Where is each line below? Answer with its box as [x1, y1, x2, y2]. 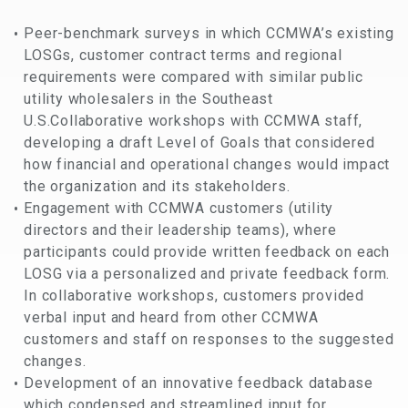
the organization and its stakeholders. [24, 177, 291, 195]
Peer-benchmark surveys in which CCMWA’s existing [24, 24, 394, 42]
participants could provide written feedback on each [24, 242, 390, 260]
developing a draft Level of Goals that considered [24, 133, 375, 151]
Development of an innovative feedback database [24, 373, 373, 392]
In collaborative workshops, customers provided [24, 286, 364, 304]
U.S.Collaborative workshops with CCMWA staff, [24, 111, 363, 129]
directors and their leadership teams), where [24, 220, 337, 239]
